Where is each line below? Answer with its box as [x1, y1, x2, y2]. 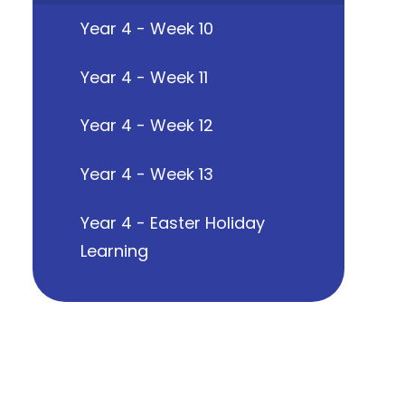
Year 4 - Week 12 [80, 114, 213, 137]
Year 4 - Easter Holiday [80, 211, 265, 234]
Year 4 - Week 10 [80, 16, 213, 40]
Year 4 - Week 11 [80, 65, 208, 89]
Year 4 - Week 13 [80, 163, 213, 186]
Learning [80, 239, 148, 262]
